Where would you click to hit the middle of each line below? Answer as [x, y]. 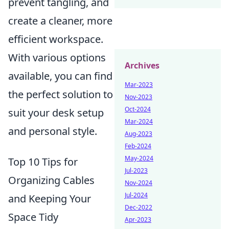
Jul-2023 [136, 170]
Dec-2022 [139, 207]
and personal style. [53, 131]
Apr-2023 [138, 220]
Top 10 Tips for [43, 162]
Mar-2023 [139, 85]
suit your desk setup [56, 112]
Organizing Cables [51, 180]
